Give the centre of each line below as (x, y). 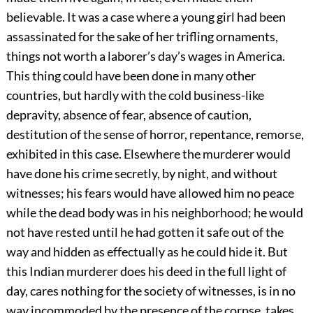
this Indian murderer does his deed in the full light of (146, 271)
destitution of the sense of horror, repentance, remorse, (155, 134)
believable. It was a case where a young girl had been (146, 16)
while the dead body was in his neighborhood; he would (154, 212)
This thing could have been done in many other (131, 75)
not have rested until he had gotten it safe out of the (145, 232)
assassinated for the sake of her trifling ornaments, (142, 36)
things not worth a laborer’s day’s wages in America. (145, 56)
